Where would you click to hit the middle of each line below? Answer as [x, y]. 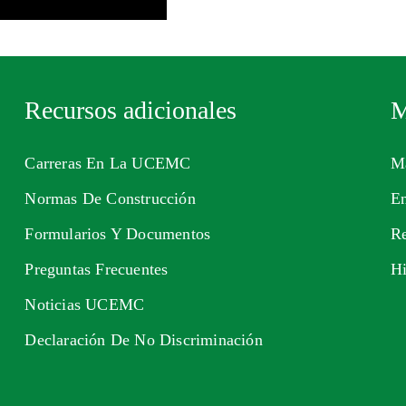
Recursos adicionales [131, 110]
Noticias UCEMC [85, 304]
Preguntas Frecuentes [97, 269]
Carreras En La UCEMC [108, 163]
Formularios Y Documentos [118, 234]
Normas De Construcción [110, 198]
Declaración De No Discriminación [144, 340]
